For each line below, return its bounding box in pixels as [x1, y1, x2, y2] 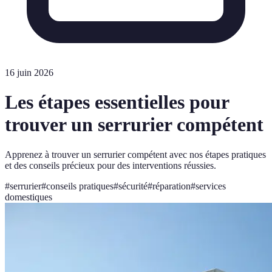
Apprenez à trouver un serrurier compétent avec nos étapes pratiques [5, 149, 266, 160]
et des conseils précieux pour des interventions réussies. [5, 160, 216, 171]
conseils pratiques [46, 180, 114, 191]
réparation [152, 180, 191, 191]
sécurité [118, 180, 148, 191]
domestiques [5, 191, 52, 202]
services [195, 180, 226, 191]
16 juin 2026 [5, 67, 53, 78]
